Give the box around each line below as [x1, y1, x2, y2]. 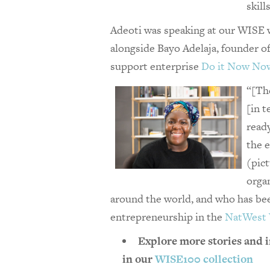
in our [122, 251, 155, 267]
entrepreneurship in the [110, 209, 225, 225]
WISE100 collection [155, 251, 253, 267]
